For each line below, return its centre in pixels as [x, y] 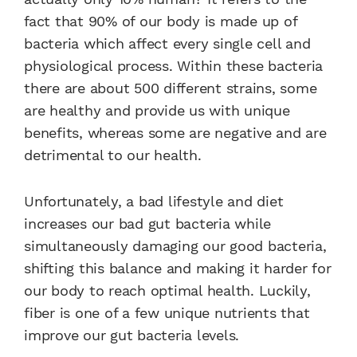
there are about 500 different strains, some [171, 88]
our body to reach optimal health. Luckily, [167, 291]
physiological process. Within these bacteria [173, 66]
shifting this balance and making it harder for [178, 269]
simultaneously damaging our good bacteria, [175, 246]
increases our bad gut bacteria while [147, 224]
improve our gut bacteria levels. [131, 335]
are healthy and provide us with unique [157, 111]
